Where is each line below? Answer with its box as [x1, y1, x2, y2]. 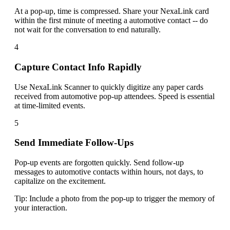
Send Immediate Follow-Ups [14, 137, 133, 148]
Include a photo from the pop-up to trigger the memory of [29, 194, 215, 203]
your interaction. [14, 203, 67, 213]
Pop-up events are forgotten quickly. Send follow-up [14, 158, 184, 167]
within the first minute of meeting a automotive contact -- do [14, 16, 208, 25]
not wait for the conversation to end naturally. [14, 25, 161, 34]
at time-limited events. [14, 101, 85, 110]
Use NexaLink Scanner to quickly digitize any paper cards [14, 82, 203, 91]
